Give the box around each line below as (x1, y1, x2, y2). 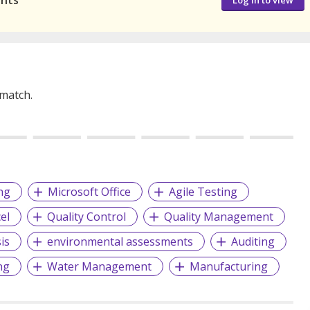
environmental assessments (47, 233, 194, 249)
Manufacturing (190, 258, 268, 274)
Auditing (231, 233, 275, 249)
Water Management (47, 258, 152, 274)
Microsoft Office (48, 183, 131, 199)
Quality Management (164, 208, 274, 224)
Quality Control (47, 208, 127, 224)
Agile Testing (169, 183, 238, 199)
